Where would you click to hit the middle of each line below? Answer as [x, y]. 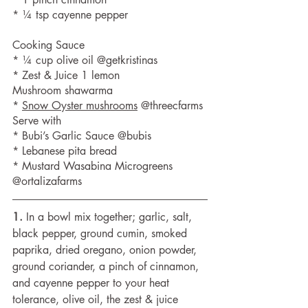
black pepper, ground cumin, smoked [101, 233]
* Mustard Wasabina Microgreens [94, 166]
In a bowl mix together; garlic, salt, [109, 217]
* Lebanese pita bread [65, 151]
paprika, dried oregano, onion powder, [106, 250]
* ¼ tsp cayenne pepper [72, 15]
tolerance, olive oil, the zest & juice [97, 299]
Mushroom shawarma [63, 90]
